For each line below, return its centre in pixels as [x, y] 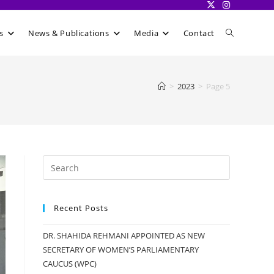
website [242, 78]
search [239, 123]
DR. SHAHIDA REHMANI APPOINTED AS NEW [124, 235]
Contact [199, 33]
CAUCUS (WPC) [70, 264]
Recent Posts [81, 208]
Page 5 [218, 86]
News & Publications [69, 33]
